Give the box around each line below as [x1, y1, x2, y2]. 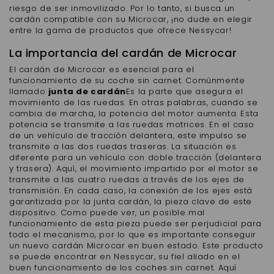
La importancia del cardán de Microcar [9, 45, 237, 61]
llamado [9, 86, 48, 97]
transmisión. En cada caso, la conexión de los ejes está [9, 185, 253, 196]
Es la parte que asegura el [125, 86, 243, 97]
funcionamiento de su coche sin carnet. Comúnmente [9, 75, 245, 86]
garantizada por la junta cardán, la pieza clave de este [9, 196, 253, 207]
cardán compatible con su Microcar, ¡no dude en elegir [9, 13, 253, 25]
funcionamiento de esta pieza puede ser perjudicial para [9, 218, 262, 229]
